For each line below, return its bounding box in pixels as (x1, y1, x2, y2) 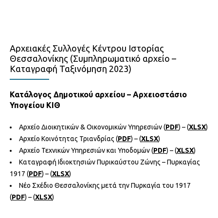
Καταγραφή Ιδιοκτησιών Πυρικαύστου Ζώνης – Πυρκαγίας (19, 158, 200, 166)
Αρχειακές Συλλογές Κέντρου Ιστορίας (10, 43, 164, 53)
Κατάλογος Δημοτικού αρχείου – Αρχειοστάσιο (10, 90, 187, 99)
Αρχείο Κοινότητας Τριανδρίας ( (19, 134, 118, 143)
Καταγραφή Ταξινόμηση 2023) (10, 63, 131, 73)
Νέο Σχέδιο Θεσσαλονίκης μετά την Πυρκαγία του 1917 (19, 181, 191, 189)
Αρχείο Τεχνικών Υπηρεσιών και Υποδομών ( (19, 146, 153, 154)
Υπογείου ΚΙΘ (10, 100, 60, 109)
